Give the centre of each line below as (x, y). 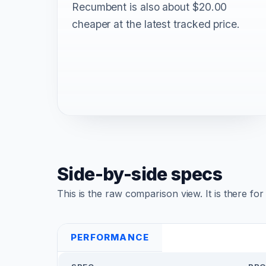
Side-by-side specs (140, 174)
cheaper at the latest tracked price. (156, 24)
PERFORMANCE (110, 237)
